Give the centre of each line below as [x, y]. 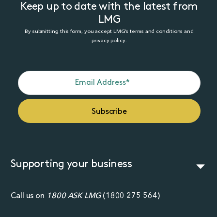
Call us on [29, 195]
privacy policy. [109, 41]
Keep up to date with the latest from [109, 7]
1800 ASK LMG [74, 195]
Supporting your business [71, 165]
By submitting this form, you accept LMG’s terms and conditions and [109, 31]
